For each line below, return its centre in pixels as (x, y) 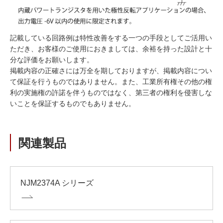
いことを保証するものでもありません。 (73, 103)
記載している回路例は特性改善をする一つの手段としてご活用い (111, 38)
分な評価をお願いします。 (52, 59)
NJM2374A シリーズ (57, 183)
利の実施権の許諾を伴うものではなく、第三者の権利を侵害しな (111, 92)
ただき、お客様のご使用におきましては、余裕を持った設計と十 (111, 49)
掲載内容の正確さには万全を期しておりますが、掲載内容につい (111, 70)
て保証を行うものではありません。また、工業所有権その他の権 (111, 81)
